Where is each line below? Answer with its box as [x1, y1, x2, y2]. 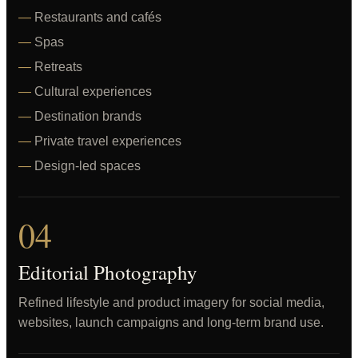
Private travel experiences [34, 134, 181, 148]
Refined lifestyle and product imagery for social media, [18, 296, 324, 309]
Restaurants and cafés [34, 10, 161, 24]
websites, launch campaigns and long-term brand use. [18, 316, 324, 329]
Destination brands [34, 109, 141, 123]
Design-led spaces [34, 159, 141, 173]
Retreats [34, 60, 82, 74]
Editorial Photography [18, 259, 197, 285]
